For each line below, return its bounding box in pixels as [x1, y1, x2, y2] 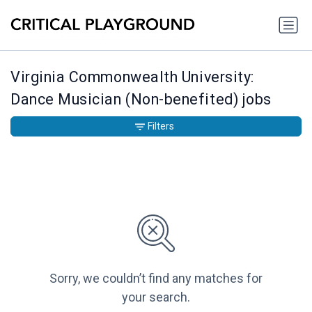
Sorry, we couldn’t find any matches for [49, 271, 263, 286]
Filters [148, 120, 174, 132]
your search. [122, 290, 190, 305]
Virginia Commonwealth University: [10, 68, 254, 86]
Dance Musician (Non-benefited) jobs [10, 91, 272, 109]
